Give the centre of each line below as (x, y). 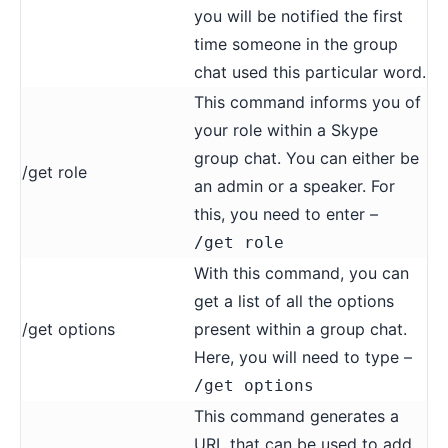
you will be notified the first (298, 15)
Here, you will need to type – (303, 356)
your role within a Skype (286, 129)
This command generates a (296, 415)
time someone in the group (296, 43)
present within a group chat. (300, 328)
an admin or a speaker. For (294, 185)
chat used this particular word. (310, 71)
